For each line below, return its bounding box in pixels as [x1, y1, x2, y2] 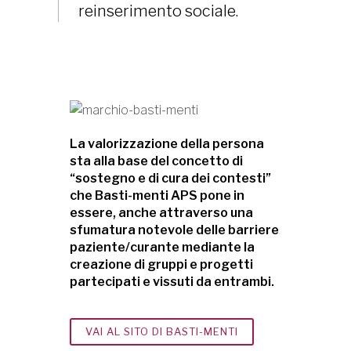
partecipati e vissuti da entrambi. [70, 274, 274, 289]
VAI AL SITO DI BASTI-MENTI [85, 325, 238, 338]
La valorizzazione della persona [70, 136, 264, 151]
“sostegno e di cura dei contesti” [70, 171, 271, 186]
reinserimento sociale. [78, 2, 238, 20]
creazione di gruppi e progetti [70, 257, 253, 272]
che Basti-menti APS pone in [70, 188, 244, 203]
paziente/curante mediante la [70, 240, 255, 255]
